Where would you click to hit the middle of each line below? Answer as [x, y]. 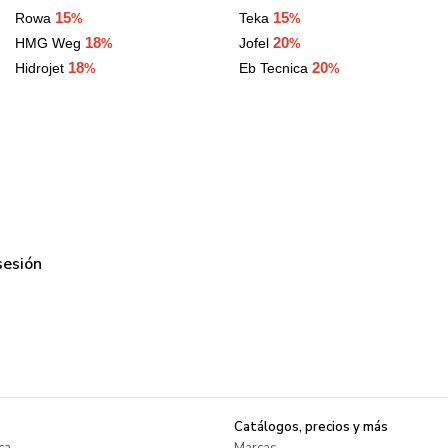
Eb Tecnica [275, 68]
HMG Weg [48, 43]
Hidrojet [39, 68]
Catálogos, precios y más [311, 427]
